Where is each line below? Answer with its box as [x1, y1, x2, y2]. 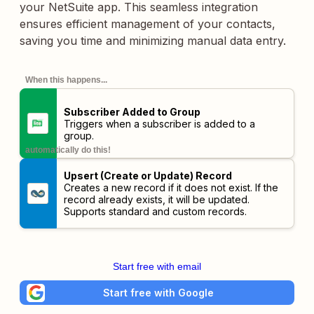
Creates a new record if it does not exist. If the [63, 182, 278, 193]
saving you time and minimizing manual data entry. [20, 34, 286, 48]
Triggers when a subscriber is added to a [63, 117, 255, 130]
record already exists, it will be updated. [63, 193, 250, 205]
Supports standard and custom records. [63, 205, 247, 217]
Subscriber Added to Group [63, 105, 200, 118]
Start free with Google [103, 286, 214, 299]
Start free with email [113, 261, 201, 272]
